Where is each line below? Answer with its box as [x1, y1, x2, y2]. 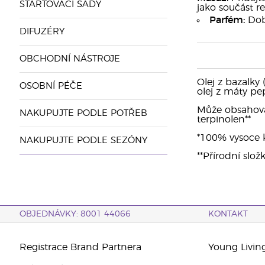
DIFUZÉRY [19, 27, 64, 36]
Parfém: [209, 15, 245, 25]
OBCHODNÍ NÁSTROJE [19, 54, 120, 63]
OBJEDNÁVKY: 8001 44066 [19, 210, 131, 218]
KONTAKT [208, 210, 248, 218]
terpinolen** [196, 115, 251, 124]
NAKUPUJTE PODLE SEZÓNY [19, 136, 147, 145]
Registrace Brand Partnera [19, 243, 141, 252]
